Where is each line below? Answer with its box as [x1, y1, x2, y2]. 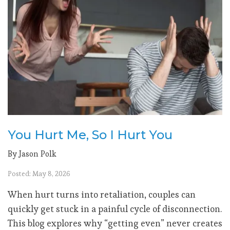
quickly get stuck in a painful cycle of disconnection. [8, 202, 222, 215]
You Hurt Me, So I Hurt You [8, 127, 172, 142]
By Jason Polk [8, 148, 56, 159]
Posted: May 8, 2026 [8, 168, 70, 178]
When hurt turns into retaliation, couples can [8, 188, 196, 200]
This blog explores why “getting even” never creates [8, 217, 222, 229]
